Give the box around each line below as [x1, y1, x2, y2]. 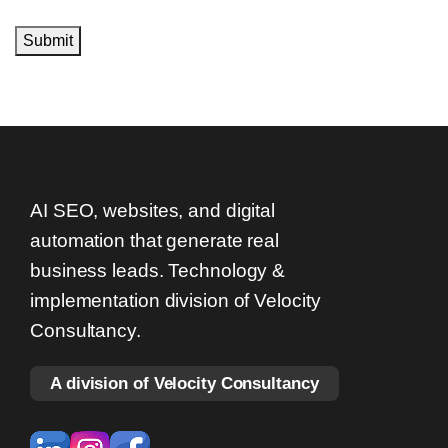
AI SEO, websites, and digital [30, 200, 276, 221]
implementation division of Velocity [30, 290, 321, 311]
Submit [23, 32, 73, 49]
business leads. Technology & [30, 260, 286, 281]
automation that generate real [30, 230, 280, 251]
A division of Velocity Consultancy [50, 373, 319, 393]
